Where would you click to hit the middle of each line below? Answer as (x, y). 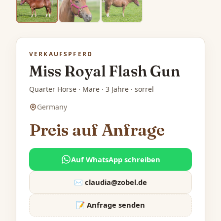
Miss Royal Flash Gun (105, 72)
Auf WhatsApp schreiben (115, 159)
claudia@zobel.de (116, 182)
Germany (52, 107)
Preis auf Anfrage (97, 130)
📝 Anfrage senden (110, 205)
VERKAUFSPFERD (61, 54)
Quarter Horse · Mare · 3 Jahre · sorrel (92, 89)
